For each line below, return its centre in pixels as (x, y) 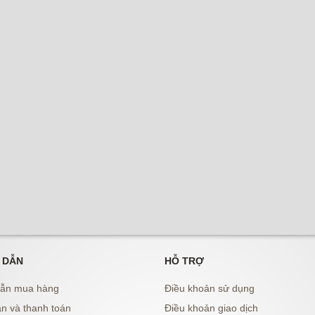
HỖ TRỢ (184, 261)
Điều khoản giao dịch (211, 308)
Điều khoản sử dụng (210, 288)
